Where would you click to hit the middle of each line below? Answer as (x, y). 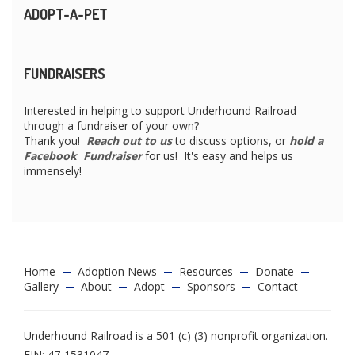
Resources (206, 271)
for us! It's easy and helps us (218, 155)
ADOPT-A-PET (66, 14)
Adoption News (117, 271)
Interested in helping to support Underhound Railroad (160, 110)
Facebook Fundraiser (83, 155)
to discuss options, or (231, 140)
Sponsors (211, 286)
